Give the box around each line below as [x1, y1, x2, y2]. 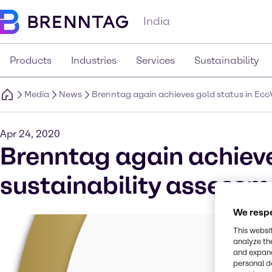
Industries [71, 55, 117, 66]
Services [136, 55, 175, 66]
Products [10, 55, 52, 66]
